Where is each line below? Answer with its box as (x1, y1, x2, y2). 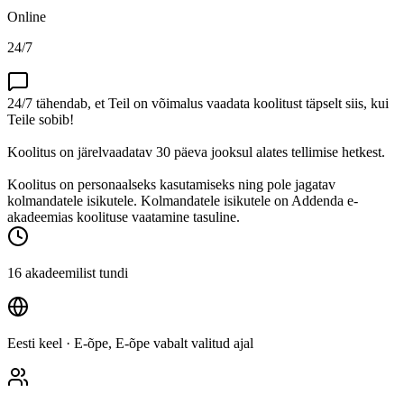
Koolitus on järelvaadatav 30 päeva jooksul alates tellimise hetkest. (7, 143, 385, 160)
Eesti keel (7, 335, 62, 351)
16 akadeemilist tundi (7, 264, 128, 280)
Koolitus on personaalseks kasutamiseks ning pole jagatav (7, 176, 335, 192)
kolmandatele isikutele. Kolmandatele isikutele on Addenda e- (7, 192, 358, 208)
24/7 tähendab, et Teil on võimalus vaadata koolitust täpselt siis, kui (7, 95, 389, 111)
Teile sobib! (7, 111, 74, 127)
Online (7, 8, 46, 24)
